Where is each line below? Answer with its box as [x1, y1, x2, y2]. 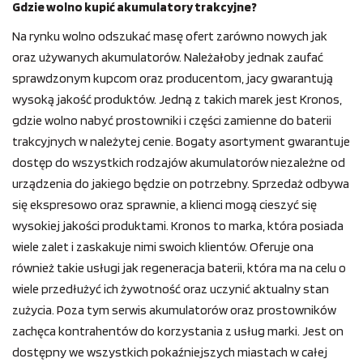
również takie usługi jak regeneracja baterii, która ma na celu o [12, 260, 346, 276]
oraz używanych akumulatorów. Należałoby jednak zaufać [12, 49, 323, 66]
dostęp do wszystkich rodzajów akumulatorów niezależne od [12, 155, 345, 171]
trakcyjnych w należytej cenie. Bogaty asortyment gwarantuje [12, 134, 350, 150]
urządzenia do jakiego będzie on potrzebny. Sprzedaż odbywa [12, 176, 349, 192]
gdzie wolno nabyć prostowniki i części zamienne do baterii [12, 113, 331, 129]
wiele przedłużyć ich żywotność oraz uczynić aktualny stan [12, 281, 329, 297]
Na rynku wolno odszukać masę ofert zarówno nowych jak [12, 28, 327, 45]
